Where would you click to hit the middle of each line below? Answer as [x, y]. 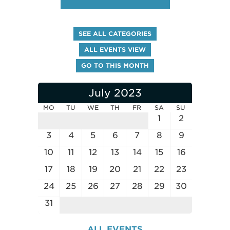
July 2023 [115, 93]
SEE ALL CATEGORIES [115, 33]
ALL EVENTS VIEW [115, 49]
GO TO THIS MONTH [115, 65]
